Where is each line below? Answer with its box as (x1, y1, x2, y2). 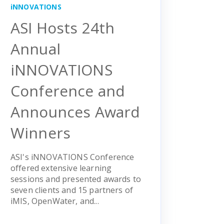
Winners (10, 122, 71, 143)
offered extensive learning (10, 162, 112, 173)
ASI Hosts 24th (10, 17, 115, 38)
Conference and (10, 80, 125, 101)
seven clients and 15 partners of (10, 184, 133, 195)
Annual (10, 38, 60, 59)
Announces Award (10, 101, 140, 122)
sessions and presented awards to (10, 173, 141, 184)
